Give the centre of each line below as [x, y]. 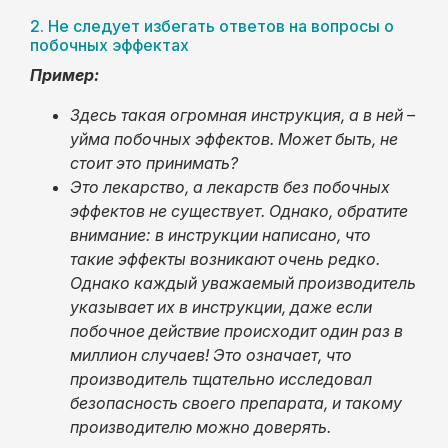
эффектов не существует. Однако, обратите [239, 210]
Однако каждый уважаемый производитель [243, 282]
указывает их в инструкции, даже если [221, 306]
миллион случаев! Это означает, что [211, 354]
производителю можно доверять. [200, 426]
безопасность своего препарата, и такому [236, 402]
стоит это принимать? [154, 162]
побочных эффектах [109, 44]
